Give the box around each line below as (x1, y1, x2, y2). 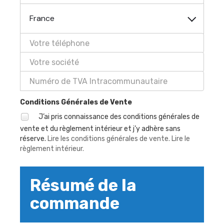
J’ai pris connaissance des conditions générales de (37, 112, 199, 121)
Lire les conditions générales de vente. (47, 134, 170, 143)
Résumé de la (30, 175, 136, 195)
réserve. (20, 134, 47, 143)
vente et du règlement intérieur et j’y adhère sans (20, 124, 180, 133)
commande (30, 193, 119, 213)
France (29, 13, 54, 23)
